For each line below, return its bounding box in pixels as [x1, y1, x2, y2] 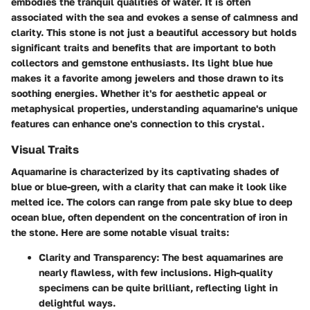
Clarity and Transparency [39, 251, 156, 263]
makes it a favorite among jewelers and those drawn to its [11, 71, 284, 84]
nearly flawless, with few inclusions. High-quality [39, 266, 273, 278]
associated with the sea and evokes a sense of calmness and [11, 10, 298, 23]
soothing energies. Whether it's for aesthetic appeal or [11, 86, 266, 99]
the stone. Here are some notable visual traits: [11, 226, 229, 238]
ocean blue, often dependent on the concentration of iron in [11, 211, 287, 223]
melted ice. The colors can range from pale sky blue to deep [11, 196, 293, 208]
